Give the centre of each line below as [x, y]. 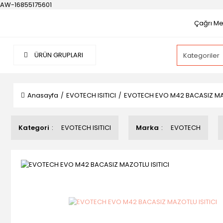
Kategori [34, 128]
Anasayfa [43, 95]
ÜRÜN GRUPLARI [58, 55]
